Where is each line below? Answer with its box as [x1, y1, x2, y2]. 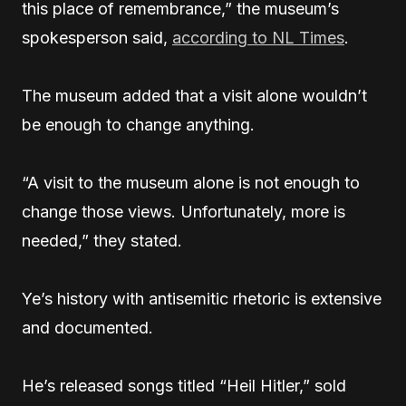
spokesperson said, [22, 28, 172, 48]
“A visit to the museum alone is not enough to [22, 173, 360, 193]
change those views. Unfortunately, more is [22, 202, 345, 222]
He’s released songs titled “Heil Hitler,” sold [22, 376, 346, 396]
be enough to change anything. [22, 115, 255, 135]
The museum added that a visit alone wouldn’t [22, 86, 367, 106]
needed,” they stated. [22, 231, 182, 251]
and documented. [22, 318, 153, 338]
